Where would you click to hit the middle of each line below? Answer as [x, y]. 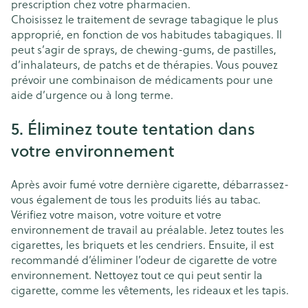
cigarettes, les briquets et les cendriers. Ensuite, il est [142, 244]
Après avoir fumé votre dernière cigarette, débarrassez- [150, 184]
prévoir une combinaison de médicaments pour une [142, 79]
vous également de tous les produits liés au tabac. [136, 199]
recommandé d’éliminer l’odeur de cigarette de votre [144, 259]
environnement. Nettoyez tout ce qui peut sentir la [137, 274]
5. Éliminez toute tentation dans [133, 128]
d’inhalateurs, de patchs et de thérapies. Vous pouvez [144, 64]
